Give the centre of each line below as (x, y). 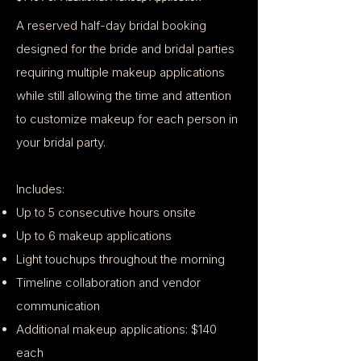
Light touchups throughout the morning (120, 259)
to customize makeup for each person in (127, 119)
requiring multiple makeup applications (120, 72)
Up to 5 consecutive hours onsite (106, 212)
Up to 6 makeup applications (94, 236)
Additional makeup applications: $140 (116, 329)
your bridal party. (61, 142)
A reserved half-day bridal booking (111, 25)
